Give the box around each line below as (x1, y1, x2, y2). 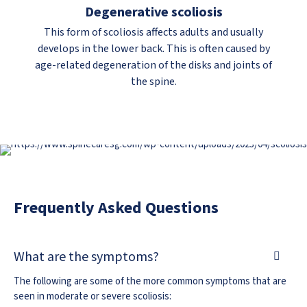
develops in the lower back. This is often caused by (37, 41, 270, 57)
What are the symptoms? (14, 247, 159, 265)
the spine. (130, 74, 177, 90)
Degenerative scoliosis (84, 3, 223, 21)
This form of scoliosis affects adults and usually (44, 25, 263, 40)
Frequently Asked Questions (14, 197, 219, 219)
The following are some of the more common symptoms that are (14, 274, 286, 289)
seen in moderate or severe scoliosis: (14, 289, 171, 304)
